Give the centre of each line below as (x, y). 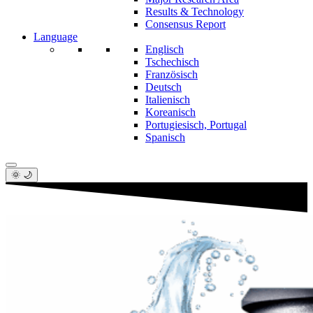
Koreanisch (170, 112)
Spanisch (165, 137)
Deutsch (163, 87)
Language (56, 37)
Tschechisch (172, 62)
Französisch (172, 74)
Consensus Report (185, 24)
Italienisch (168, 100)
